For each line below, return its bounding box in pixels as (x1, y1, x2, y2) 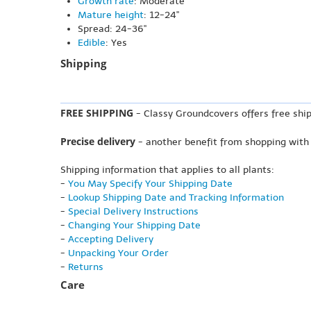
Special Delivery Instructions (68, 205, 199, 218)
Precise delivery (60, 135, 135, 149)
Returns (68, 261, 103, 274)
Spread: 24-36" (78, 23, 146, 35)
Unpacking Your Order (68, 247, 169, 260)
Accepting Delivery (68, 233, 153, 246)
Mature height (78, 9, 144, 22)
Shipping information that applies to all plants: (60, 164, 274, 176)
